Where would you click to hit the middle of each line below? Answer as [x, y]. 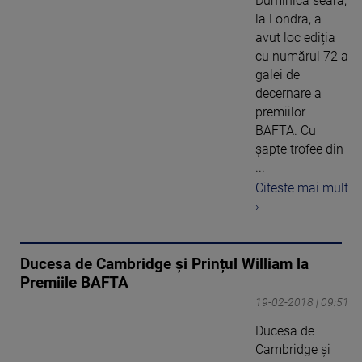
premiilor [280, 112]
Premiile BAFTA [74, 282]
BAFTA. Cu [286, 130]
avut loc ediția [295, 38]
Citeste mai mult [302, 187]
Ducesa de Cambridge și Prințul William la [164, 264]
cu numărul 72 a [302, 56]
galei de [278, 75]
